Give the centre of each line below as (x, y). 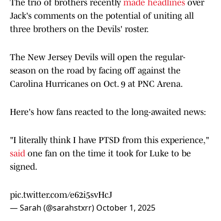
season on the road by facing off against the (95, 71)
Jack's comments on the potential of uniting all (102, 16)
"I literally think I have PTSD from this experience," (110, 140)
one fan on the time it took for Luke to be (108, 154)
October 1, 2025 (126, 208)
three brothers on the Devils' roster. (79, 29)
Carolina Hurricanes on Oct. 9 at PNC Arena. (96, 84)
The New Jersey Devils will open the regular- (98, 57)
